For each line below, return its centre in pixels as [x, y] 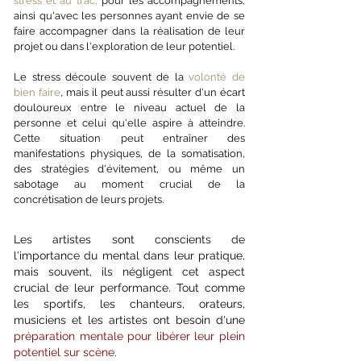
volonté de [217, 77]
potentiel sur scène [64, 352]
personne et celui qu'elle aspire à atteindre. [129, 123]
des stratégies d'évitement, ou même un [129, 169]
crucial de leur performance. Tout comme [129, 288]
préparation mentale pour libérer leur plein [129, 336]
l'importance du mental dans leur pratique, [129, 255]
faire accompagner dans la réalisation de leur [129, 31]
